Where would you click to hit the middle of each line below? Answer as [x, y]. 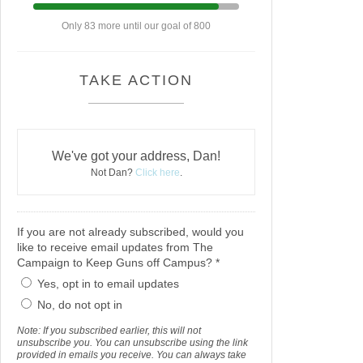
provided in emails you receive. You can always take [132, 354]
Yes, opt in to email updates [108, 283]
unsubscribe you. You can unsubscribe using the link [132, 342]
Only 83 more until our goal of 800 [136, 26]
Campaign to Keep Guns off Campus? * [118, 262]
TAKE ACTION [136, 80]
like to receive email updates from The [115, 247]
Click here [157, 172]
